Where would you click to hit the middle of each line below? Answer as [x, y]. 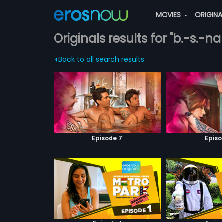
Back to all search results [101, 59]
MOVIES [169, 15]
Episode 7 [107, 138]
